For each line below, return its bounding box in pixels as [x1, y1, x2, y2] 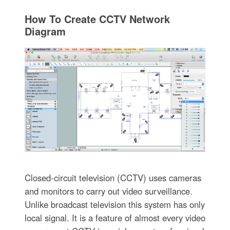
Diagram [24, 23, 66, 39]
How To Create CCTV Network [24, 11, 170, 26]
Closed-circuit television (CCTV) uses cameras [24, 171, 201, 184]
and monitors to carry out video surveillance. [24, 184, 193, 197]
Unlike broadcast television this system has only [24, 198, 205, 210]
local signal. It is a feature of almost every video [24, 211, 205, 224]
